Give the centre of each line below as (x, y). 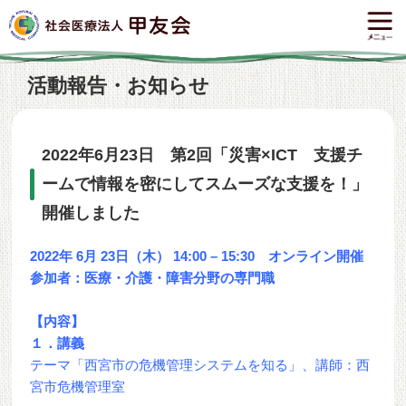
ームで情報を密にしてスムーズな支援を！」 (205, 184)
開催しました (91, 213)
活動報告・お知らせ (118, 86)
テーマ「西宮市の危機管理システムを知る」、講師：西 (200, 365)
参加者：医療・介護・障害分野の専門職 (153, 278)
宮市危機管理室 (78, 387)
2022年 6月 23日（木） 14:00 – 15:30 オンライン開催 (197, 256)
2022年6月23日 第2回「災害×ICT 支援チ (203, 155)
